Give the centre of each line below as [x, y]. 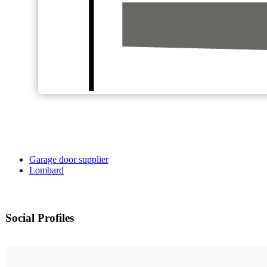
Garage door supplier [69, 160]
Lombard [46, 170]
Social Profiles [40, 218]
